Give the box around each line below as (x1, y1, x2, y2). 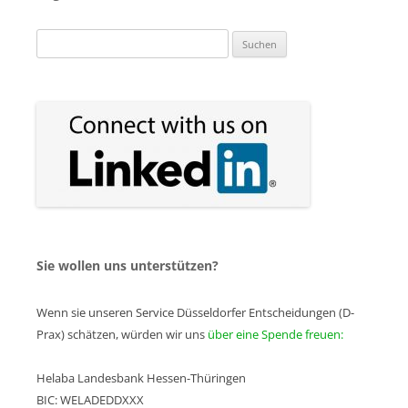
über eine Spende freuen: (208, 325, 343, 342)
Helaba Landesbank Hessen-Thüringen (36, 369, 246, 386)
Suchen (36, 30, 76, 47)
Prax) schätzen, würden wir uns (36, 325, 208, 342)
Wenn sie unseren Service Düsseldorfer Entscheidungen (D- (36, 303, 354, 321)
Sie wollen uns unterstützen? (36, 256, 219, 274)
